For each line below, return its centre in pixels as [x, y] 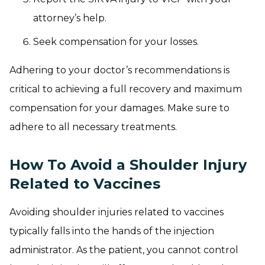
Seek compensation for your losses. [116, 41]
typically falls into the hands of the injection [112, 231]
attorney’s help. [70, 18]
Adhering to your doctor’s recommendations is [119, 70]
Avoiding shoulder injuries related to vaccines [117, 212]
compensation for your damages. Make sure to [119, 108]
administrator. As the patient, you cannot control [124, 250]
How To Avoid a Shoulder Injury [128, 164]
